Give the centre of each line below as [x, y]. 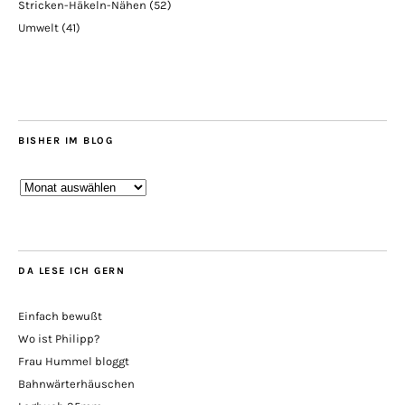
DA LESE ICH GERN [71, 271]
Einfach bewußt [60, 316]
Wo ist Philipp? [59, 339]
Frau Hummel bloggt [74, 362]
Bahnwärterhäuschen [76, 384]
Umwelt [38, 28]
